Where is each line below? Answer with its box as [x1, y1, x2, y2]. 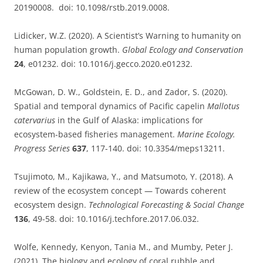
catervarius [14, 114, 55, 126]
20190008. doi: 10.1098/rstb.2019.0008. [14, 2, 170, 13]
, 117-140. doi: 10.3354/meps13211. [86, 143, 225, 154]
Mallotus [207, 100, 240, 112]
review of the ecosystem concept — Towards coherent [14, 185, 226, 196]
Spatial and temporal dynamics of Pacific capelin [14, 100, 207, 112]
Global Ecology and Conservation [122, 44, 243, 55]
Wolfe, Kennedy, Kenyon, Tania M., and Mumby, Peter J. [14, 241, 233, 252]
